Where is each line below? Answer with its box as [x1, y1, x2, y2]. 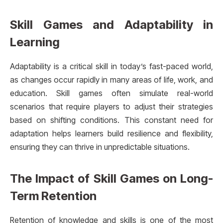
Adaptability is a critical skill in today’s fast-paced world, [10, 62, 213, 72]
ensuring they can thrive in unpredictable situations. [10, 142, 190, 152]
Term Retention [10, 189, 97, 204]
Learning [10, 35, 60, 50]
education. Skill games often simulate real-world [10, 89, 213, 99]
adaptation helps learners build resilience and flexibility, [10, 129, 213, 139]
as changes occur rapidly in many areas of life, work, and [10, 75, 213, 85]
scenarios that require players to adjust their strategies [10, 102, 213, 112]
